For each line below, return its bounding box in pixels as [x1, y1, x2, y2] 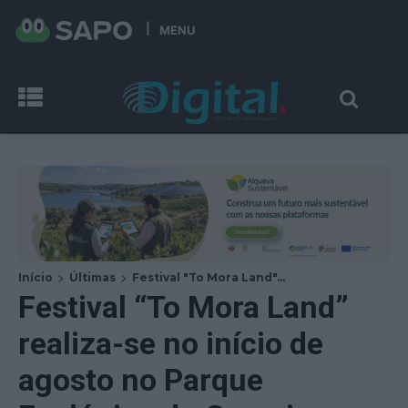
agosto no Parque [18, 361, 263, 398]
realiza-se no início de [18, 324, 323, 362]
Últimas [69, 270, 116, 284]
